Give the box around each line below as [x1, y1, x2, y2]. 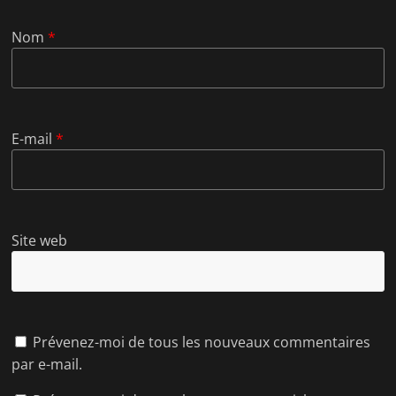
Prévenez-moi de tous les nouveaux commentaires [33, 331, 371, 352]
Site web [11, 230, 68, 250]
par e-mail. [11, 354, 83, 374]
